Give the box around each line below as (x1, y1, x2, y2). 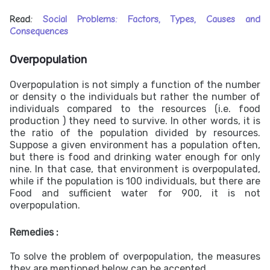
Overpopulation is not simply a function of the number (10, 79, 260, 90)
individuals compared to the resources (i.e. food (10, 103, 260, 115)
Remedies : (10, 227, 58, 238)
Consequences (10, 26, 68, 37)
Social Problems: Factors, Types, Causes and (42, 14, 261, 25)
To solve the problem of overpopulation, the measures (10, 251, 260, 262)
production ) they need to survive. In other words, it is (10, 115, 260, 127)
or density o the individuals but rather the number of (10, 91, 260, 102)
